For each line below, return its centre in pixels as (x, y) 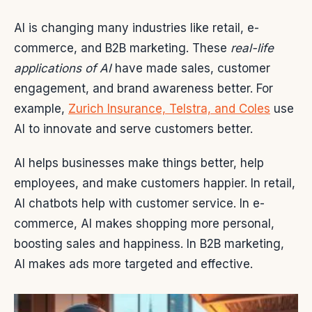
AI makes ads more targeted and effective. (133, 264)
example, (41, 109)
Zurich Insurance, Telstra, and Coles (169, 109)
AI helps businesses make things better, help (139, 163)
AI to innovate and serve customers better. (133, 129)
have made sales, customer (191, 69)
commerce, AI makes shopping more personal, (144, 224)
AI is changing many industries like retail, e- (136, 28)
